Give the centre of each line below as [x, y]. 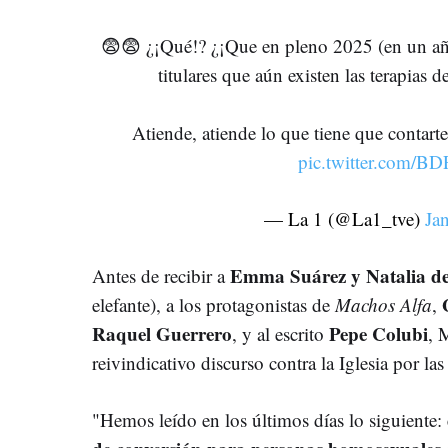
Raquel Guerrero [162, 333]
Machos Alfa [383, 304]
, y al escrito [280, 333]
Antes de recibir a [161, 275]
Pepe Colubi [378, 333]
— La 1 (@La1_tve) [344, 218]
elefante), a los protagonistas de [213, 304]
